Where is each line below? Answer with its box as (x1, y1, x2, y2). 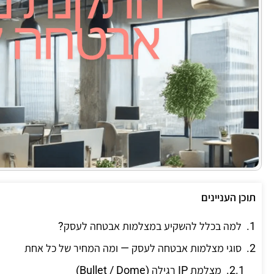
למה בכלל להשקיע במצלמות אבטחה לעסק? (58, 220, 242, 233)
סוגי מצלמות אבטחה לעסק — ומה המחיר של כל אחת (24, 242, 242, 255)
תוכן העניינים (201, 191, 256, 204)
